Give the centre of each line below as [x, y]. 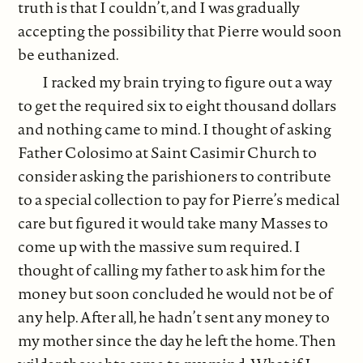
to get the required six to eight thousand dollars [177, 106]
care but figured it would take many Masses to [173, 223]
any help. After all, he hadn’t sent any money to [174, 317]
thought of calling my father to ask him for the [172, 270]
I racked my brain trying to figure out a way [188, 82]
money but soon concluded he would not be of [176, 294]
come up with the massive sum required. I [160, 247]
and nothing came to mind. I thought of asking [175, 129]
